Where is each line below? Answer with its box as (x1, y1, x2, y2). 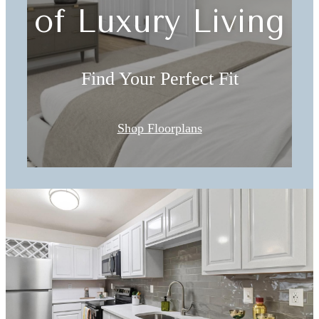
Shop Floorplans (117, 120, 202, 135)
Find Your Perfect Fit (80, 68, 239, 90)
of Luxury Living (34, 3, 285, 41)
